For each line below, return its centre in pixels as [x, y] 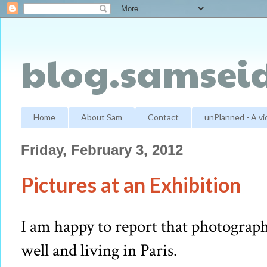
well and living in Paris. [99, 251]
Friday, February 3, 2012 [102, 150]
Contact [163, 117]
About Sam [102, 117]
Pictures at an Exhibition [131, 185]
